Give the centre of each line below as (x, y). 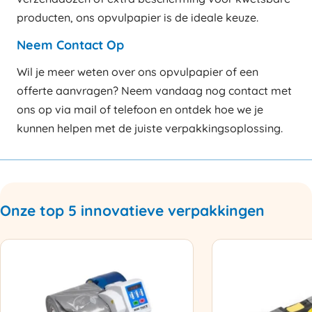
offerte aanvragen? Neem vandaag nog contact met (154, 91)
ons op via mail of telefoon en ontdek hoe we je (140, 110)
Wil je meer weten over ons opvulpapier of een (138, 72)
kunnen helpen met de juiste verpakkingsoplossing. (150, 128)
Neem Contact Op (70, 45)
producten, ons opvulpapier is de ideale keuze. (138, 17)
